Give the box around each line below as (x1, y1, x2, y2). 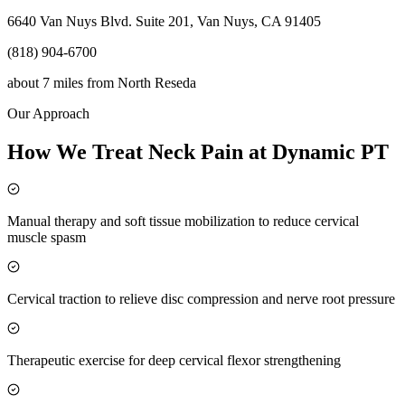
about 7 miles (7, 75, 83, 91)
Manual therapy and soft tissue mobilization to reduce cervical (7, 212, 359, 229)
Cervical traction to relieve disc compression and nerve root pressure (7, 290, 395, 306)
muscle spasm (7, 229, 86, 245)
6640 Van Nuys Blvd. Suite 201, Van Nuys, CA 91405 (7, 14, 321, 30)
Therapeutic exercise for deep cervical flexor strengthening (7, 352, 341, 368)
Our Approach (7, 106, 89, 122)
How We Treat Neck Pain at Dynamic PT (7, 139, 389, 164)
